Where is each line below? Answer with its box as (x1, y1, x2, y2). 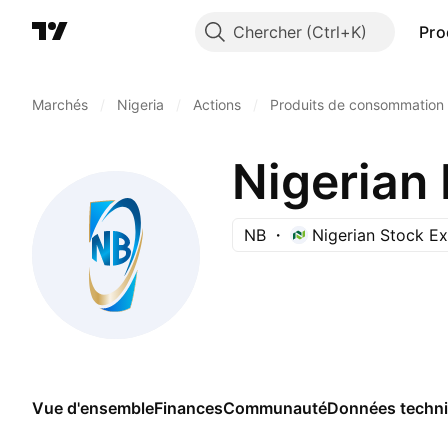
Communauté (223, 398, 327, 418)
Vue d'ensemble (32, 398, 154, 418)
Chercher (232, 22, 302, 42)
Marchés (32, 96, 88, 113)
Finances (154, 398, 223, 418)
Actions (193, 96, 241, 113)
